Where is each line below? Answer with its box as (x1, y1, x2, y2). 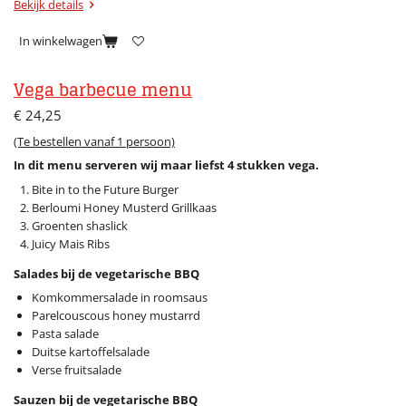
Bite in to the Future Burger (31, 180, 179, 198)
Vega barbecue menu (14, 75, 192, 106)
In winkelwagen (19, 32, 102, 49)
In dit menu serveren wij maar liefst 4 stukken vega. (14, 157, 319, 174)
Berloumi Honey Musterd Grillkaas (31, 198, 217, 216)
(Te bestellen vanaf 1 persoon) (14, 132, 175, 150)
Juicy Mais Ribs (31, 235, 112, 252)
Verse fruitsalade (31, 362, 121, 379)
